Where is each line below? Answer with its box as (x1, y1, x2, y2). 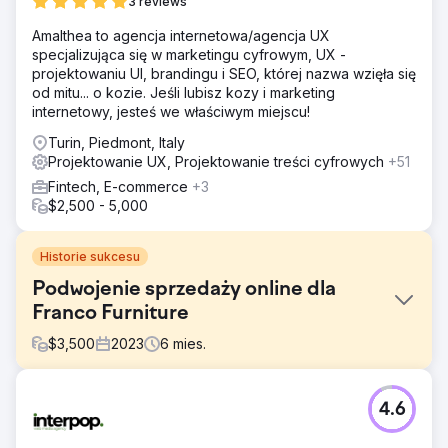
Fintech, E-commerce (48, 178, 192, 195)
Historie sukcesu (40, 249, 140, 264)
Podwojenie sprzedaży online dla (32, 279, 336, 301)
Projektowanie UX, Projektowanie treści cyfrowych (48, 153, 388, 170)
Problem (32, 386, 93, 403)
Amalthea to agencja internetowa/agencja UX (32, 27, 330, 44)
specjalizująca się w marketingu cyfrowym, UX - (32, 46, 346, 63)
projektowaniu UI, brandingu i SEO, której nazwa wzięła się (32, 65, 416, 82)
